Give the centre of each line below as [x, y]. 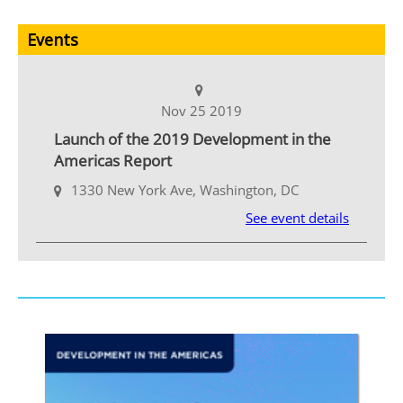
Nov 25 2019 [201, 110]
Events [53, 39]
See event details [297, 217]
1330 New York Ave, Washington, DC [185, 189]
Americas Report [113, 160]
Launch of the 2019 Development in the [193, 139]
